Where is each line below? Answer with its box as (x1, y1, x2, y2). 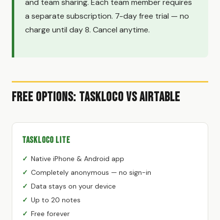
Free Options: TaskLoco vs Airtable (12, 89, 181, 105)
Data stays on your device (31, 181, 116, 191)
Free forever (31, 209, 70, 218)
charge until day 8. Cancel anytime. (25, 24, 150, 35)
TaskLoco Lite (22, 135, 70, 145)
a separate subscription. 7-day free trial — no (25, 10, 189, 21)
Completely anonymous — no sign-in (31, 167, 151, 177)
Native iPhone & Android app (31, 154, 124, 163)
